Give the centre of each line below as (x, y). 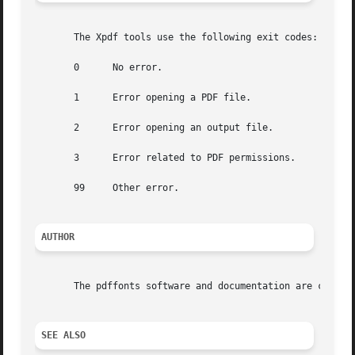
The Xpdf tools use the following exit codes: (177, 38)
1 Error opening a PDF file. (143, 98)
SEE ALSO (64, 336)
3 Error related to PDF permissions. (166, 158)
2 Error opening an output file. (155, 128)
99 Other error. (107, 188)
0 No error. (99, 68)
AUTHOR (58, 237)
